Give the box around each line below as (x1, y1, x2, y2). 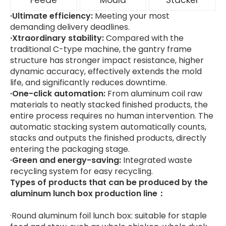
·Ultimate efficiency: (10, 10, 95, 22)
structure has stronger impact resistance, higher (10, 54, 204, 66)
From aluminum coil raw (107, 88, 202, 99)
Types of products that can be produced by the (10, 177, 208, 188)
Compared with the (106, 32, 184, 44)
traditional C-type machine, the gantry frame (10, 43, 192, 55)
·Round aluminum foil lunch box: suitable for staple (10, 210, 207, 221)
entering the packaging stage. (10, 143, 130, 155)
